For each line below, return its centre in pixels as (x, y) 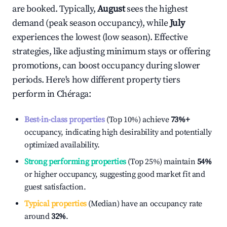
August (111, 9)
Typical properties (55, 204)
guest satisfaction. (55, 187)
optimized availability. (62, 145)
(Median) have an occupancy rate (144, 204)
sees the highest (157, 9)
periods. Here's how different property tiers (96, 80)
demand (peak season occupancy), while (91, 23)
